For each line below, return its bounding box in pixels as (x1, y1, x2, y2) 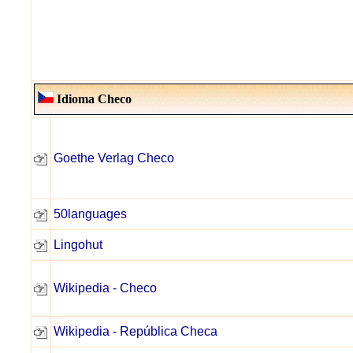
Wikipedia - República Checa (54, 325, 217, 338)
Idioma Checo (54, 92, 132, 106)
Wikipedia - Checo (54, 281, 157, 295)
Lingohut (54, 238, 102, 251)
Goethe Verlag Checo (54, 151, 174, 165)
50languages (54, 207, 127, 221)
